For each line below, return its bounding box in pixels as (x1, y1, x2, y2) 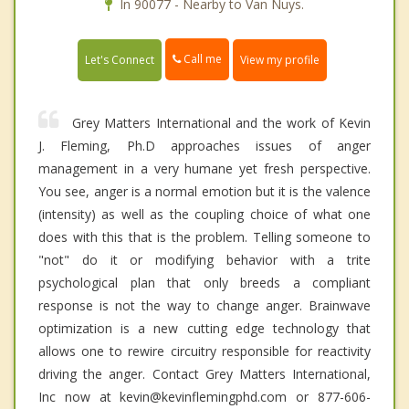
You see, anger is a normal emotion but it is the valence (38, 182, 371, 200)
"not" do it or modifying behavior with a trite (38, 250, 371, 268)
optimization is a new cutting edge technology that (38, 319, 371, 337)
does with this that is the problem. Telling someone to (38, 227, 371, 246)
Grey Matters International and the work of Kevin (72, 113, 371, 131)
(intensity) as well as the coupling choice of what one (38, 204, 371, 223)
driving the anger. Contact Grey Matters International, (38, 364, 371, 383)
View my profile (240, 51, 320, 68)
